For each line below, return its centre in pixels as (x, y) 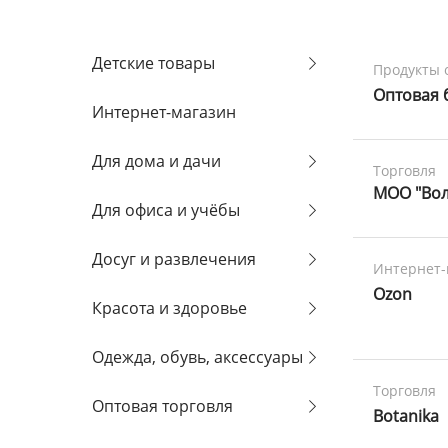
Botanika (406, 416)
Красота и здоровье (169, 308)
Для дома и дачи (156, 161)
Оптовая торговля (162, 406)
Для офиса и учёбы (166, 210)
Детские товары (153, 63)
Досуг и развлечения (174, 259)
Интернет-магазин (164, 112)
